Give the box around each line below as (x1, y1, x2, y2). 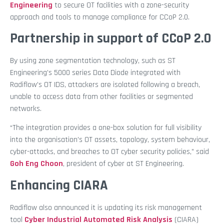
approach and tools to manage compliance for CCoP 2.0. (10, 11, 189, 22)
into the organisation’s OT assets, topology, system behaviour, (10, 134, 210, 145)
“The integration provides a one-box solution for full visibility (10, 122, 201, 133)
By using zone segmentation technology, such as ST (10, 55, 175, 66)
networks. (10, 103, 41, 114)
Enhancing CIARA (10, 176, 108, 194)
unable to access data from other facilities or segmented (10, 91, 193, 102)
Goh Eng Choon (10, 158, 63, 169)
